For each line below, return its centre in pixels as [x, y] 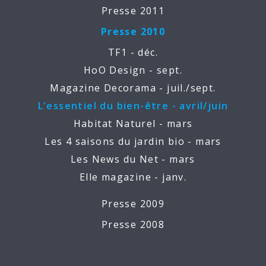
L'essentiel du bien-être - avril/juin [133, 106]
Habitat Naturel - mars [133, 123]
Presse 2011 [133, 11]
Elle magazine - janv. [133, 177]
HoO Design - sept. [133, 70]
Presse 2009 [133, 204]
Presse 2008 [133, 224]
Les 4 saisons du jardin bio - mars [133, 141]
